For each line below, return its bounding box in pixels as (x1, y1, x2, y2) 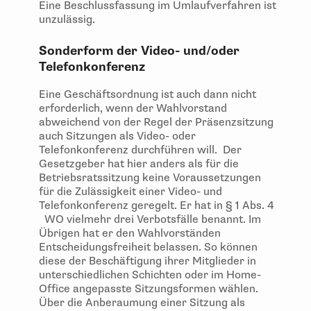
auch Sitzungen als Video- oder (39, 129, 196, 144)
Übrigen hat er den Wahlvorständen (39, 226, 221, 241)
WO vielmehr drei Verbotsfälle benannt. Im (39, 212, 261, 227)
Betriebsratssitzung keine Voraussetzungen (39, 171, 261, 185)
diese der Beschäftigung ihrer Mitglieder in (39, 254, 256, 269)
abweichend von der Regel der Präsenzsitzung (39, 115, 274, 130)
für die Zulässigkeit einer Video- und (39, 185, 222, 199)
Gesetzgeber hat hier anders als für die (39, 157, 239, 171)
